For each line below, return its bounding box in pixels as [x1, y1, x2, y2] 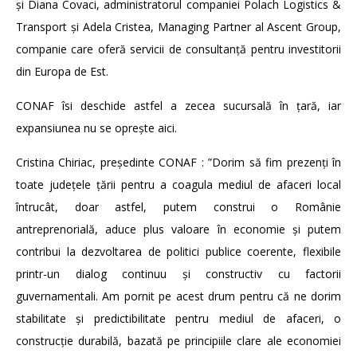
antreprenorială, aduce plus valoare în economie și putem [16, 221, 341, 237]
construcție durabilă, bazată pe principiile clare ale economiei [16, 332, 341, 348]
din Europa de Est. [16, 64, 108, 79]
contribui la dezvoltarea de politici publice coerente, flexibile [16, 243, 341, 259]
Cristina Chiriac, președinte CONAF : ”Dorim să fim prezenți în [16, 154, 341, 170]
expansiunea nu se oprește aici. [16, 120, 177, 135]
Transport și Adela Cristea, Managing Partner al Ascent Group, [16, 19, 341, 34]
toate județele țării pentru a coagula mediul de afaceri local [16, 176, 341, 192]
